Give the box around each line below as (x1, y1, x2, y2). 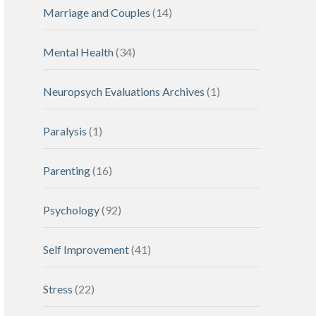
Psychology (42, 203, 99, 217)
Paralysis (42, 124, 87, 138)
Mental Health (42, 45, 114, 59)
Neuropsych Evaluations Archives (42, 85, 205, 98)
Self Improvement (42, 243, 129, 256)
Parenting (42, 164, 90, 177)
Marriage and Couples (42, 6, 150, 19)
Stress (42, 282, 73, 296)
